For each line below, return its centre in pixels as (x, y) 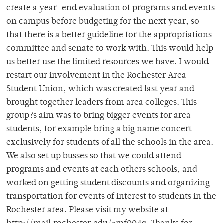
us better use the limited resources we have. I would (108, 62)
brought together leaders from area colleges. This (102, 103)
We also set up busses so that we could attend (94, 157)
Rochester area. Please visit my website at (87, 210)
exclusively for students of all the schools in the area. (110, 143)
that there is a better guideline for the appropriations (109, 36)
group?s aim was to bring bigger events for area (99, 116)
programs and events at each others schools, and (102, 170)
